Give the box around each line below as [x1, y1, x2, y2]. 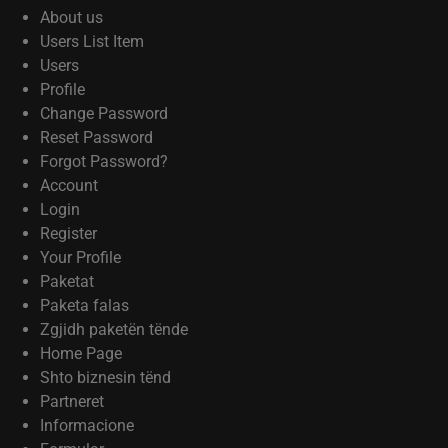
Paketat [40, 272, 94, 291]
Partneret [40, 392, 104, 411]
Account [40, 176, 98, 195]
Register [40, 224, 97, 243]
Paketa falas [40, 296, 129, 315]
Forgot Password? [40, 152, 168, 171]
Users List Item [40, 32, 144, 51]
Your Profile [40, 248, 121, 267]
